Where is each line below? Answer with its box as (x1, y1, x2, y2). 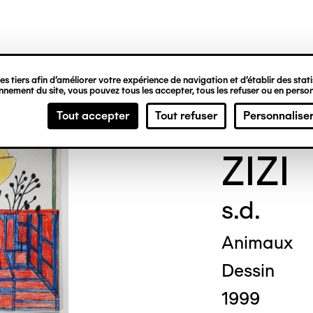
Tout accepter (57, 109, 129, 122)
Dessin (221, 260, 275, 281)
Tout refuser (155, 109, 217, 122)
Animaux (221, 232, 293, 253)
